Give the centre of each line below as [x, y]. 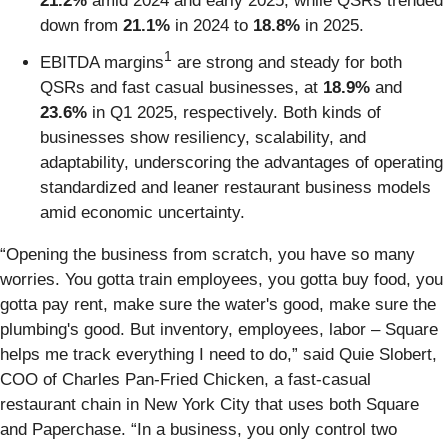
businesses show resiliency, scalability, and [203, 137]
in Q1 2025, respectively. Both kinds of [234, 112]
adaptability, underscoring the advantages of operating [241, 162]
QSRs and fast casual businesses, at [181, 87]
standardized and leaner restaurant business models [235, 187]
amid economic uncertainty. [142, 212]
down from [81, 25]
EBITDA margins [102, 62]
